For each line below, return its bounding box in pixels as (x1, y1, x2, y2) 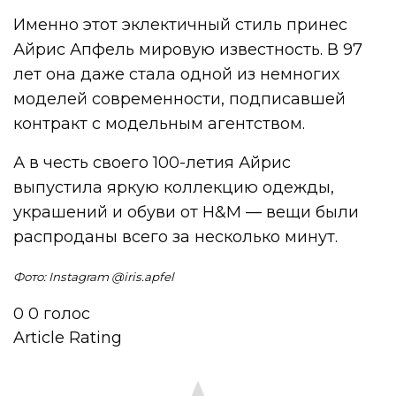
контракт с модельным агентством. (13, 114, 306, 134)
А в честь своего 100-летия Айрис (13, 153, 292, 173)
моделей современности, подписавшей (13, 89, 346, 110)
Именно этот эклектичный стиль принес (13, 15, 348, 35)
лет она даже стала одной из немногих (13, 65, 340, 85)
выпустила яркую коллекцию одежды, (13, 178, 335, 198)
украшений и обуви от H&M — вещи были (13, 202, 360, 223)
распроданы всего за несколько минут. (13, 227, 339, 247)
